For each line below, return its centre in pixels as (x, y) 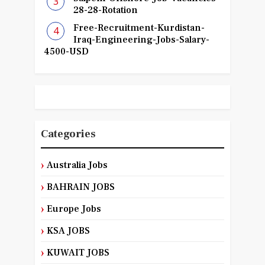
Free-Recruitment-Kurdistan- (139, 28)
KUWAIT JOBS (78, 253)
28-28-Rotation (106, 10)
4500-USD (66, 52)
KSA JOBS (68, 231)
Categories (68, 134)
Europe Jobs (74, 209)
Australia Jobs (77, 165)
